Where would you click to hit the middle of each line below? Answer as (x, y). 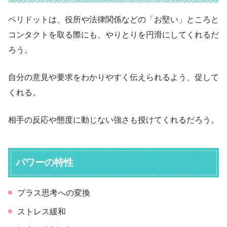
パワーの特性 (45, 162)
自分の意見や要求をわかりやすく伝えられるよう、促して (113, 77)
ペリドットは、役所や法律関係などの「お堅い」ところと (113, 19)
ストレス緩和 (42, 212)
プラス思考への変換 (54, 193)
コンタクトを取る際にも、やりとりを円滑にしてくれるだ (113, 34)
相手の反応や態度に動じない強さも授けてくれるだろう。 (113, 120)
